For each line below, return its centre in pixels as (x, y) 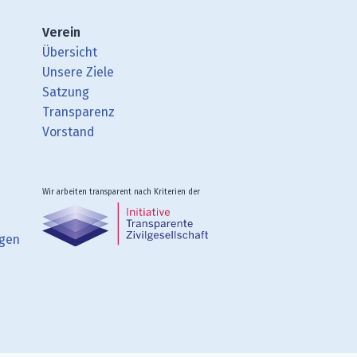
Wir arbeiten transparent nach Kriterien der (122, 192)
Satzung (66, 92)
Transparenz (79, 112)
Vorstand (69, 132)
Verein (62, 32)
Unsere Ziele (78, 72)
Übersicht (70, 52)
